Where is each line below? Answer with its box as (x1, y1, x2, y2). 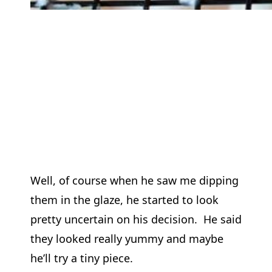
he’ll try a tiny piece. (30, 250, 133, 265)
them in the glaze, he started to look (30, 192, 219, 207)
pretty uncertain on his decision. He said (30, 211, 242, 226)
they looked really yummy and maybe (30, 231, 223, 246)
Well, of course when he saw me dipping (30, 172, 239, 188)
